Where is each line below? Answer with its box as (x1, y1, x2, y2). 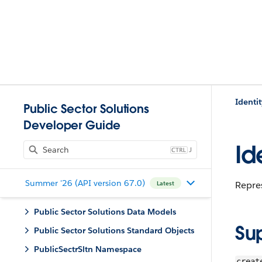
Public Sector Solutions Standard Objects (34, 225, 194, 236)
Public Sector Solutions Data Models (34, 206, 176, 217)
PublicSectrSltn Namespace (34, 244, 142, 254)
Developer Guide (23, 118, 120, 133)
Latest (156, 179, 174, 187)
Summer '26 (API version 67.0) (25, 177, 145, 188)
